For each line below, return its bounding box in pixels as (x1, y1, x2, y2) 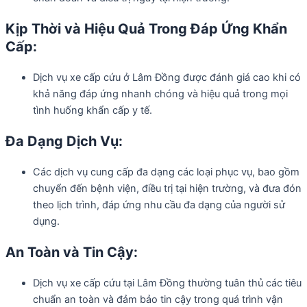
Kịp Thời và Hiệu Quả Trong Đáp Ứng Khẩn (5, 21, 287, 38)
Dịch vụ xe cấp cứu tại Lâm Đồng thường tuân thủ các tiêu (33, 277, 302, 290)
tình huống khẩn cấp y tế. (33, 104, 152, 117)
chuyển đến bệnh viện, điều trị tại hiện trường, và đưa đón (33, 182, 302, 195)
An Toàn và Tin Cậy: (5, 244, 138, 261)
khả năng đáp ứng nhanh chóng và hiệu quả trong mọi (33, 88, 288, 101)
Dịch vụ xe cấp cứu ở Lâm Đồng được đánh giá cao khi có (33, 71, 301, 84)
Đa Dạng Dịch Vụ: (5, 133, 123, 150)
